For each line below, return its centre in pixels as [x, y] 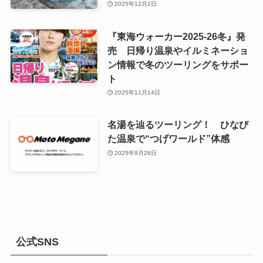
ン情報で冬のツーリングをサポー [178, 64]
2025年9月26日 [136, 153]
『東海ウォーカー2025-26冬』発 [176, 36]
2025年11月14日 [138, 93]
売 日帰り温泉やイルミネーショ [178, 50]
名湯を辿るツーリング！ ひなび [178, 125]
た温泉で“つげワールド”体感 [168, 139]
